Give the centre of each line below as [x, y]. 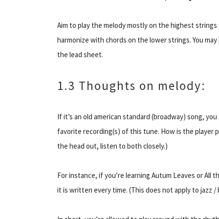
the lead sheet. [80, 54]
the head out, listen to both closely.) [112, 146]
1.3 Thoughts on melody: [131, 85]
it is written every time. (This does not [116, 190]
